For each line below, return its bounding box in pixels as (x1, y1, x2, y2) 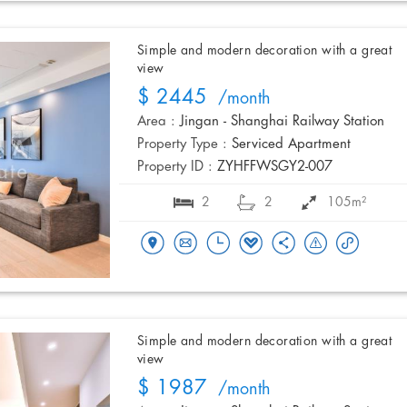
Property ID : (137, 160, 213, 175)
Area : (137, 114, 175, 130)
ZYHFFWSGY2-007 (217, 160, 333, 175)
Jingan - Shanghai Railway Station (180, 114, 384, 130)
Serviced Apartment (232, 137, 351, 153)
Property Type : (137, 137, 227, 153)
